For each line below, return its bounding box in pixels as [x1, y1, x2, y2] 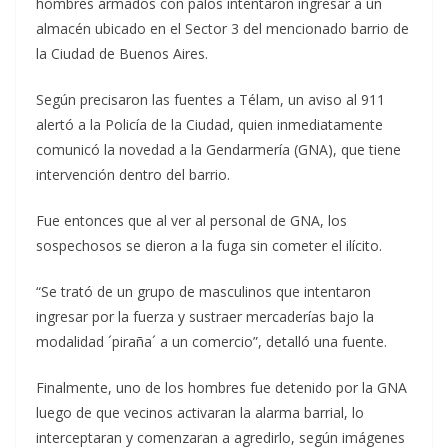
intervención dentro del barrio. [36, 165, 230, 184]
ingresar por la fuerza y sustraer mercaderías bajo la [36, 307, 374, 326]
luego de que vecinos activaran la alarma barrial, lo [36, 403, 364, 422]
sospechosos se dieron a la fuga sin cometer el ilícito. [36, 236, 382, 255]
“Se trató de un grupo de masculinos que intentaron [36, 282, 371, 301]
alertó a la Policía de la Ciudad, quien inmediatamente [36, 115, 383, 134]
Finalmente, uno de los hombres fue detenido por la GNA [36, 378, 407, 397]
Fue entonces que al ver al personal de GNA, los [36, 211, 347, 230]
